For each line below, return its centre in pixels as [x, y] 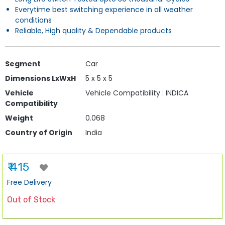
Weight [19, 118]
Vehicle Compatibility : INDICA [137, 93]
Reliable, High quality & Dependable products [93, 30]
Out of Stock [31, 199]
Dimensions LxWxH [40, 78]
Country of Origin [39, 132]
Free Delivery [29, 182]
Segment [23, 64]
